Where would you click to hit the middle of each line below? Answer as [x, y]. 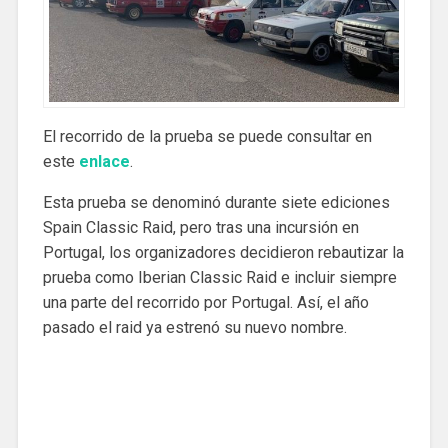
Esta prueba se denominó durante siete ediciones [216, 202]
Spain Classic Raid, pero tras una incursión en [200, 227]
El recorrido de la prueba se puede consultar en [207, 136]
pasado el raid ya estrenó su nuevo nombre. [194, 327]
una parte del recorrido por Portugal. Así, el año [205, 302]
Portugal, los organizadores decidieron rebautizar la [223, 252]
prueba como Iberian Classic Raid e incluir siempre [219, 277]
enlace [104, 161]
